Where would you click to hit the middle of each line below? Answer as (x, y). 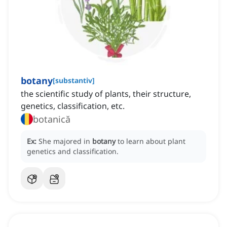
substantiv (74, 81)
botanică (52, 119)
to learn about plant (152, 141)
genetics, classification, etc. (73, 106)
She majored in (65, 141)
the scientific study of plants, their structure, (106, 94)
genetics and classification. (73, 152)
